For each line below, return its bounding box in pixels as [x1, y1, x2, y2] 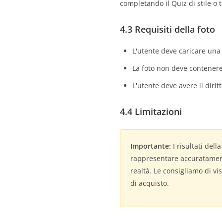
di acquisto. [130, 178, 169, 188]
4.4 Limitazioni [120, 106, 182, 117]
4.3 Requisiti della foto [120, 23, 215, 35]
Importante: [130, 141, 171, 151]
